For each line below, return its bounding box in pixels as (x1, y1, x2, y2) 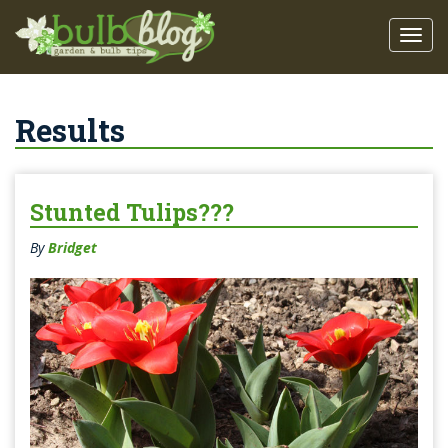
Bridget (48, 238, 97, 258)
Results (15, 110, 125, 151)
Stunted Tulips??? (30, 197, 234, 228)
